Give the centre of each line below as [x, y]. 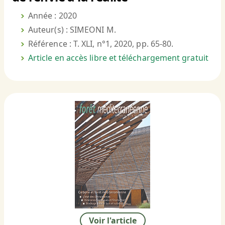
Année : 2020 [52, 16]
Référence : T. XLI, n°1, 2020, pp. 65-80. [101, 44]
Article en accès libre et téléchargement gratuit [118, 58]
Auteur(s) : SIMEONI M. [72, 30]
